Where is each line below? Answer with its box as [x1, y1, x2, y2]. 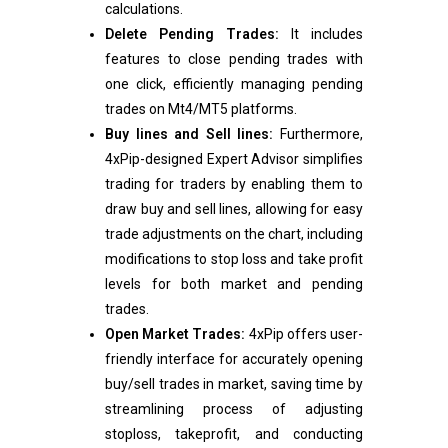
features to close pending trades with [105, 51, 363, 68]
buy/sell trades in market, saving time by [105, 376, 363, 393]
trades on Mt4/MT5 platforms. [105, 101, 297, 118]
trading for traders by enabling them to [105, 176, 363, 193]
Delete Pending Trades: [105, 26, 279, 43]
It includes [279, 26, 363, 43]
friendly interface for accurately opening [105, 351, 363, 368]
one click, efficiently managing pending [105, 76, 363, 93]
